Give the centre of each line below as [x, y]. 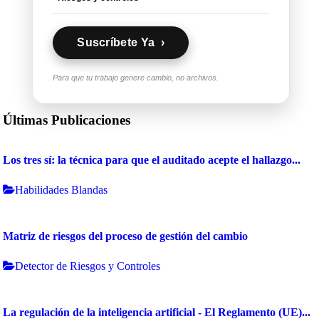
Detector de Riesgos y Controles [88, 266]
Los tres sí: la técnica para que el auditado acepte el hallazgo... [152, 160]
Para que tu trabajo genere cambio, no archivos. [136, 78]
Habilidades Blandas [62, 190]
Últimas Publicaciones [67, 120]
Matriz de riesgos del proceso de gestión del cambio [126, 236]
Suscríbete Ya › [121, 43]
